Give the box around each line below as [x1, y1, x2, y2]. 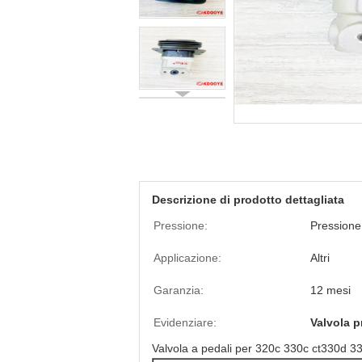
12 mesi [310, 284, 351, 297]
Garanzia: [154, 284, 204, 297]
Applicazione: [154, 251, 221, 264]
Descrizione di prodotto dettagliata [152, 193, 344, 206]
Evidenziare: [154, 316, 217, 329]
